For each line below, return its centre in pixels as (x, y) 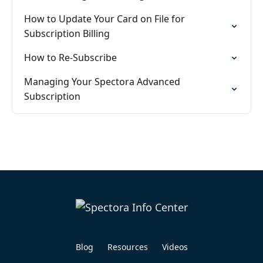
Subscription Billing (67, 33)
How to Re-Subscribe (70, 58)
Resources (127, 247)
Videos (175, 247)
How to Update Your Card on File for (104, 19)
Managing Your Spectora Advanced (102, 82)
